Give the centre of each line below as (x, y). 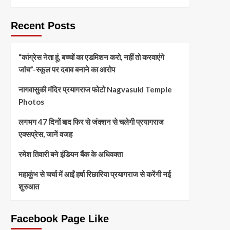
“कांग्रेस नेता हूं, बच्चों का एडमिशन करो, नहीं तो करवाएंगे (91, 57)
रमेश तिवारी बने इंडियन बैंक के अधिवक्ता (70, 154)
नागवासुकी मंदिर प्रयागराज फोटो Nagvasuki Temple (95, 89)
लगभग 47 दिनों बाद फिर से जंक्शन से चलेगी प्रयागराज (91, 121)
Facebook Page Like (60, 218)
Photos (31, 101)
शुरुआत (28, 186)
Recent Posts (43, 25)
